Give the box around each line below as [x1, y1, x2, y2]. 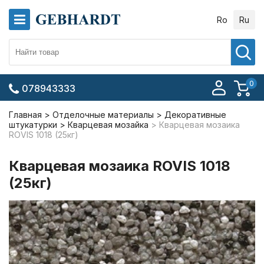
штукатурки [9, 120, 57, 130]
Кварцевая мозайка [68, 120, 148, 130]
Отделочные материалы [52, 110, 154, 120]
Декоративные [164, 110, 226, 120]
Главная [9, 110, 42, 120]
